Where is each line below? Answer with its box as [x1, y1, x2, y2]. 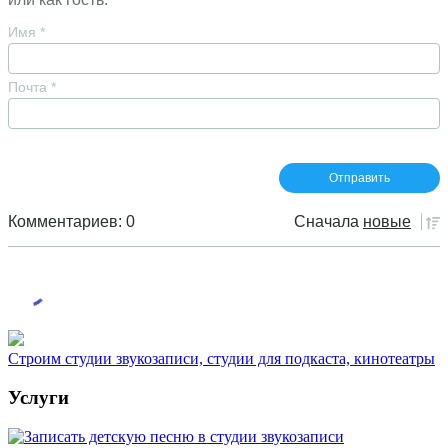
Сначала [294, 213, 359, 231]
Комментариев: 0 [8, 213, 135, 231]
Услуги [8, 387, 69, 409]
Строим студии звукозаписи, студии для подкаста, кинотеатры [8, 350, 435, 368]
